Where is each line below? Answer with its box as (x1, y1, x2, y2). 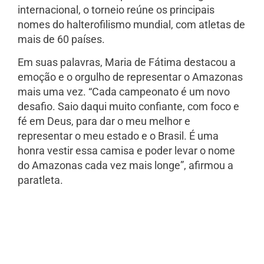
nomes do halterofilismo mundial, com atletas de (18, 18, 245, 31)
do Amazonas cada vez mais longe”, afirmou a (18, 159, 233, 172)
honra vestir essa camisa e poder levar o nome (18, 144, 235, 157)
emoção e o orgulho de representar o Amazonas (18, 71, 243, 84)
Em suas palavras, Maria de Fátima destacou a (18, 56, 236, 69)
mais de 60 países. (18, 33, 105, 46)
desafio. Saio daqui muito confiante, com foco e (18, 100, 239, 113)
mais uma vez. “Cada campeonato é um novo (18, 85, 230, 98)
